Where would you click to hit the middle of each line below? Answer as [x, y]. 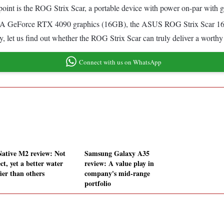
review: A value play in [119, 163]
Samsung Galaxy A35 [117, 153]
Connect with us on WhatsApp [120, 62]
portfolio [98, 183]
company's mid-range [117, 173]
